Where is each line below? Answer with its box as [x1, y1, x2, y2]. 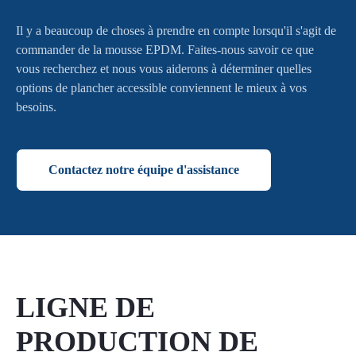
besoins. [16, 100, 56, 114]
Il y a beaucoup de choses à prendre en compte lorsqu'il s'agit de [16, 24, 336, 38]
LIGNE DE [16, 292, 155, 324]
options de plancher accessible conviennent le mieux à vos [16, 81, 307, 95]
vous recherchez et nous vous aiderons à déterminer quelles [16, 62, 311, 76]
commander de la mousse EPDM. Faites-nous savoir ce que [16, 43, 314, 57]
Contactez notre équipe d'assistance [48, 163, 239, 177]
